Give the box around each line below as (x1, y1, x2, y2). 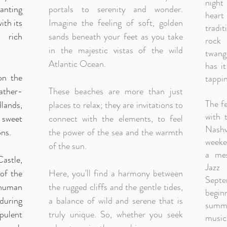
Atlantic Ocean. (49, 57, 106, 70)
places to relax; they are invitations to (49, 98, 183, 111)
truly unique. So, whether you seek (49, 208, 183, 221)
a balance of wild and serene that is (49, 194, 183, 207)
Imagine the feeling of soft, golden (49, 16, 183, 29)
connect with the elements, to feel (49, 112, 183, 125)
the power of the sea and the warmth (49, 126, 183, 139)
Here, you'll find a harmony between (49, 167, 183, 180)
